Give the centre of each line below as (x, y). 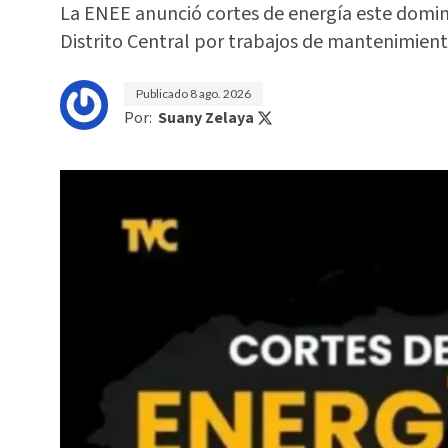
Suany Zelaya (206, 118)
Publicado (163, 94)
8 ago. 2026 (220, 94)
